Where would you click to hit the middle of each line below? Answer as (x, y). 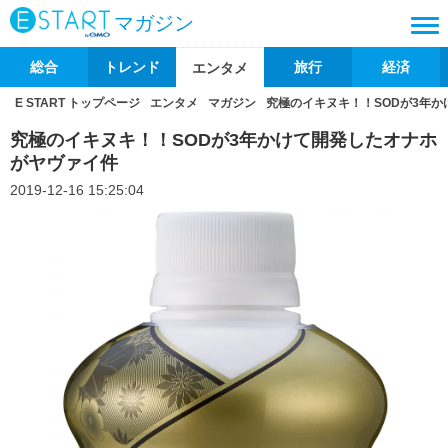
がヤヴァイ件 (64, 163)
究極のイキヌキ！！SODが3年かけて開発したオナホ (223, 140)
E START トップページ (77, 103)
